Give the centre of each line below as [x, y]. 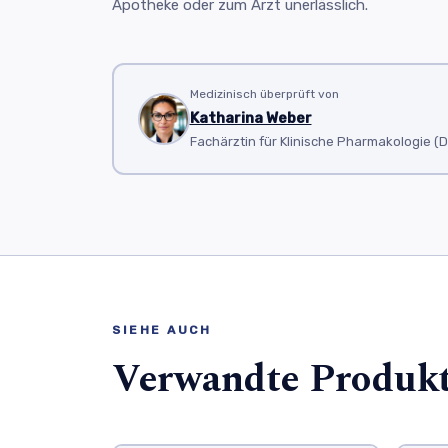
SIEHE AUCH [161, 329]
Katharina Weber [250, 118]
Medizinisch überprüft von [264, 94]
